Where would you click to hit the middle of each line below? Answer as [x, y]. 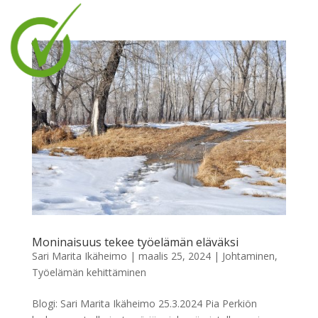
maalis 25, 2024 [174, 256]
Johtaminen [248, 256]
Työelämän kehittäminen [89, 272]
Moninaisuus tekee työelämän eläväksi [135, 242]
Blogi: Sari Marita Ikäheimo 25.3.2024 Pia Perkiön [144, 303]
